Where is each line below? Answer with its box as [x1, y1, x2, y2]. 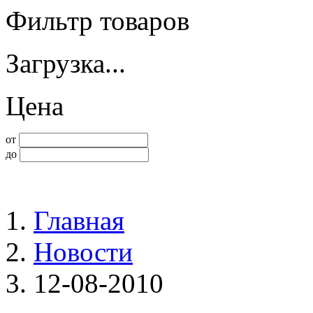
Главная [34, 205, 124, 235]
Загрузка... [6, 48, 126, 78]
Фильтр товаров [6, 6, 189, 36]
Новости [34, 237, 133, 267]
